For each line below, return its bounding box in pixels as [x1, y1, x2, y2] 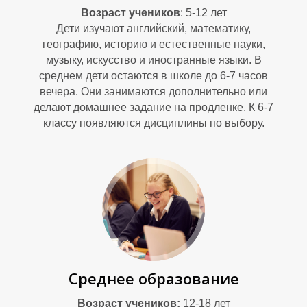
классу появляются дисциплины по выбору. [42, 117, 265, 129]
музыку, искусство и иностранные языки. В [45, 54, 262, 66]
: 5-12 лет [180, 7, 227, 19]
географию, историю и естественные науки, [42, 38, 265, 50]
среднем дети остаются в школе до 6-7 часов [39, 70, 268, 82]
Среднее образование [68, 268, 239, 288]
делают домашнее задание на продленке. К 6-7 [34, 101, 273, 113]
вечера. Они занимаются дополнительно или [40, 86, 267, 97]
